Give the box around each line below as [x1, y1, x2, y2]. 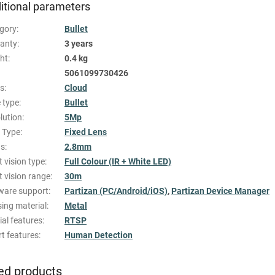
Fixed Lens [64, 126, 107, 137]
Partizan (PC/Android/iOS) [64, 185, 168, 196]
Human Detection [64, 230, 133, 240]
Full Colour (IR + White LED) [64, 156, 171, 166]
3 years [64, 38, 93, 48]
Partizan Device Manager [171, 185, 269, 196]
